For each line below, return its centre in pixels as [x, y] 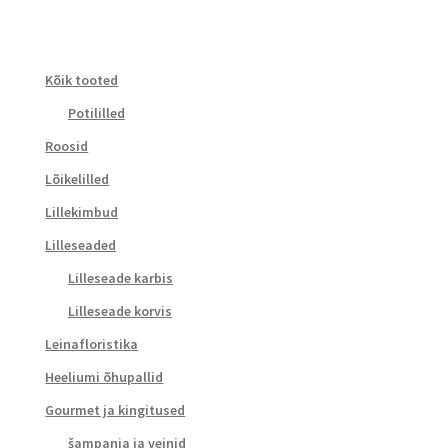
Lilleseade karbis [120, 278]
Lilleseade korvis [119, 311]
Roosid [67, 146]
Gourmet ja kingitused [115, 410]
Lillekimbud [82, 212]
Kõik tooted [82, 80]
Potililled [96, 113]
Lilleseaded [81, 245]
